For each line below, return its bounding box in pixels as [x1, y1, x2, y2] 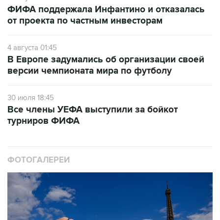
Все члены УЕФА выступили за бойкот [7, 104, 178, 116]
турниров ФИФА [7, 115, 80, 127]
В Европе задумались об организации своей [7, 54, 204, 66]
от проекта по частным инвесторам [7, 15, 163, 27]
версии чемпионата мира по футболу [7, 65, 172, 77]
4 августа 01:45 [7, 43, 57, 53]
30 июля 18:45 [7, 93, 54, 103]
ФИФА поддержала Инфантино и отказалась [7, 4, 205, 16]
